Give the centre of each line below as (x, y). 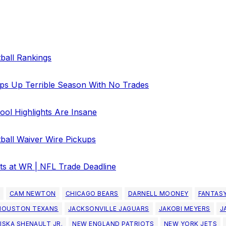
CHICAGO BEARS (92, 194)
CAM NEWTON (33, 194)
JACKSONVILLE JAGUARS (108, 209)
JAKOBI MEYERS (184, 209)
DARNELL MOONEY (158, 194)
